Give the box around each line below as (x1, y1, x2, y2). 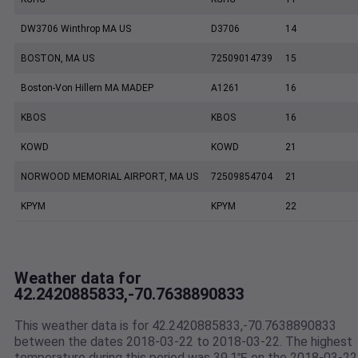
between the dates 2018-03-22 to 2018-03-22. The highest (14, 334, 352, 350)
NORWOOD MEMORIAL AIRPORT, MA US (21, 171, 198, 183)
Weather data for (14, 268, 141, 288)
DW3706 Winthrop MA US (21, 23, 131, 35)
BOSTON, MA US (21, 53, 94, 65)
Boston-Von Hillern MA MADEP (21, 82, 153, 94)
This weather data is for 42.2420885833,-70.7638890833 (14, 318, 336, 334)
